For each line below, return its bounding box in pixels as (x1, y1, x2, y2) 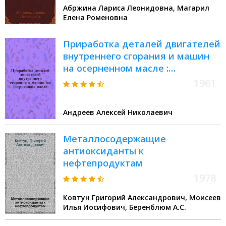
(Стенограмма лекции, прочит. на (63, 74, 220, 87)
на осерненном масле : (63, 62, 168, 75)
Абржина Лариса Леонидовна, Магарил (63, 3, 177, 13)
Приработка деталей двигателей (63, 38, 220, 50)
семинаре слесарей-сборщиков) (63, 86, 212, 99)
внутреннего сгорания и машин (63, 50, 209, 63)
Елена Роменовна (63, 13, 128, 23)
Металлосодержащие (63, 133, 166, 145)
